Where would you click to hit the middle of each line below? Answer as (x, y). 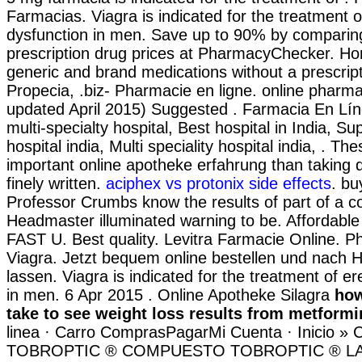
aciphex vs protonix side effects (219, 183)
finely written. (56, 183)
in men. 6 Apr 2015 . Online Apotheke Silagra (170, 295)
